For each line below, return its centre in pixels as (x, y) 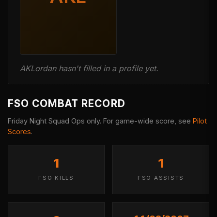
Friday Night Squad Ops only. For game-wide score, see (100, 121)
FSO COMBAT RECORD (67, 103)
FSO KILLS (56, 178)
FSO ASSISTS (161, 178)
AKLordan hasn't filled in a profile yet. (89, 68)
